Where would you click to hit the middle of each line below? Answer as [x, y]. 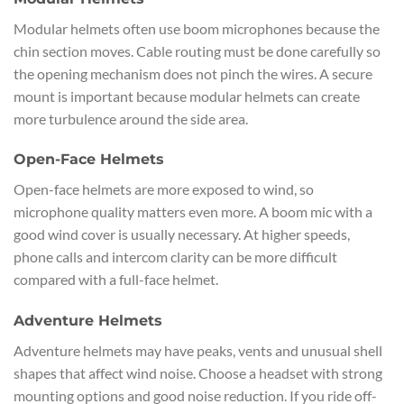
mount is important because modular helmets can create [187, 96]
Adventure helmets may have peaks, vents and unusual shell [198, 351]
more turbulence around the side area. [131, 118]
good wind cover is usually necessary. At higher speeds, [182, 234]
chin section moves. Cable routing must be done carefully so [197, 50]
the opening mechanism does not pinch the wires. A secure [193, 73]
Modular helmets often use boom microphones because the [197, 28]
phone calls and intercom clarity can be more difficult [175, 257]
